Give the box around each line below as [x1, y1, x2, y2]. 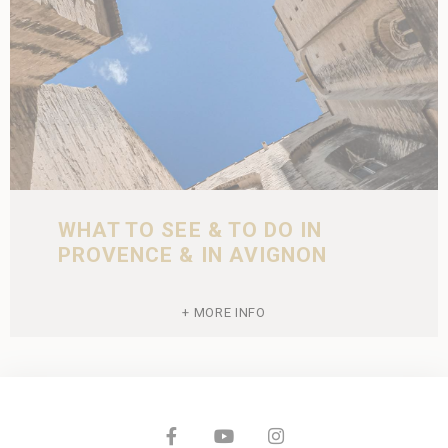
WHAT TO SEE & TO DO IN [58, 218, 323, 242]
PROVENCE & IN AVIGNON [58, 243, 328, 267]
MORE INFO [193, 305, 266, 320]
